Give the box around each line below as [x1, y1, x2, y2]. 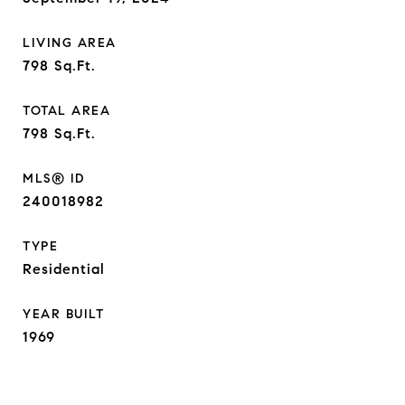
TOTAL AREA [23, 103, 110, 118]
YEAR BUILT [23, 306, 104, 322]
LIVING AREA [23, 35, 117, 51]
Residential [23, 260, 105, 278]
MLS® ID [23, 171, 85, 186]
